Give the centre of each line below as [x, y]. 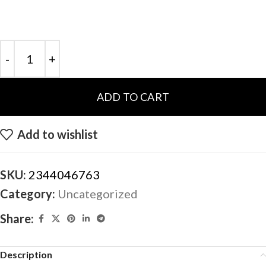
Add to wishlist [57, 134]
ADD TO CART [133, 96]
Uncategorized [98, 194]
